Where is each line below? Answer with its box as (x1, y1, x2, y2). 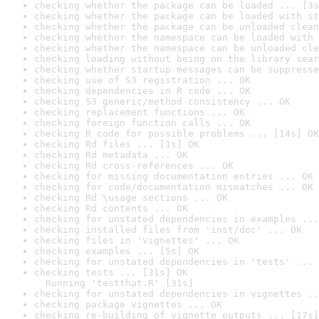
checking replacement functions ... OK (34, 107, 245, 117)
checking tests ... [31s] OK (34, 267, 188, 278)
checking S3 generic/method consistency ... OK (34, 96, 291, 107)
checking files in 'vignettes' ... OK (34, 235, 239, 246)
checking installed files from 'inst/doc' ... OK (34, 224, 302, 235)
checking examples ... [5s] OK (34, 246, 199, 256)
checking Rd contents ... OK (34, 203, 188, 214)
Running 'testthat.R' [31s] (34, 278, 194, 288)
